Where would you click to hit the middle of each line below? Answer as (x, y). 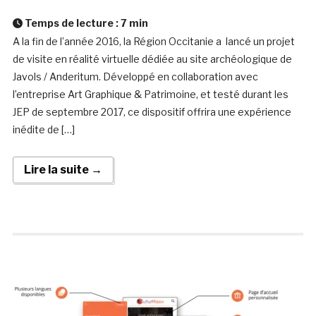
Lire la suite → (63, 170)
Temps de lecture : (71, 23)
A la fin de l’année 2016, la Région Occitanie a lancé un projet (153, 42)
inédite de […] (43, 130)
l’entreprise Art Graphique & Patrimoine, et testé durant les (150, 95)
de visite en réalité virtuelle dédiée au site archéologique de (152, 59)
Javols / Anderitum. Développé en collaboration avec (135, 77)
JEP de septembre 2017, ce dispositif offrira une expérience (152, 112)
